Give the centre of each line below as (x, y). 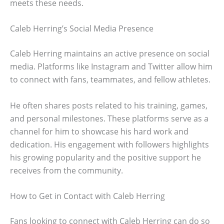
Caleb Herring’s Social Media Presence (82, 29)
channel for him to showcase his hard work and (99, 131)
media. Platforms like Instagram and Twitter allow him (111, 67)
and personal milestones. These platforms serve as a (109, 118)
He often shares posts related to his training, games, (109, 105)
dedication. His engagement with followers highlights (109, 144)
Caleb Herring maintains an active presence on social (110, 54)
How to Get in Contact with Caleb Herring (87, 196)
